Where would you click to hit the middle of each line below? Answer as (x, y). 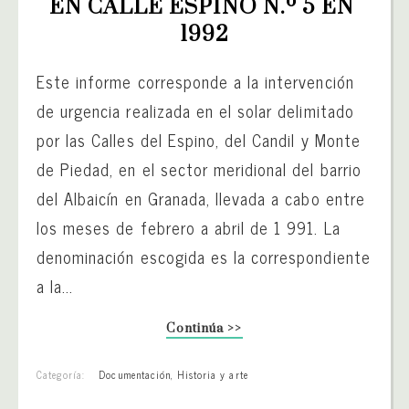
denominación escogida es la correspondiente (204, 256)
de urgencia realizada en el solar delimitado (195, 110)
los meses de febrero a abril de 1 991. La (189, 227)
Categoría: (61, 374)
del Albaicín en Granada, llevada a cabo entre (201, 198)
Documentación (135, 374)
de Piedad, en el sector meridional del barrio (199, 168)
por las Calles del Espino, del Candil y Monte (199, 139)
